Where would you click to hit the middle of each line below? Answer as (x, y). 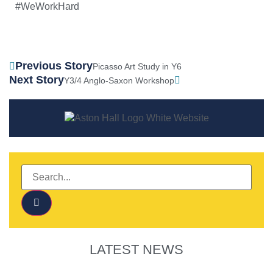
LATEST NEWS (136, 250)
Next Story (37, 80)
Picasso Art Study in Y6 (137, 66)
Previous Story (54, 66)
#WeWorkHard (47, 7)
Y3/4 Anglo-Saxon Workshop (119, 80)
